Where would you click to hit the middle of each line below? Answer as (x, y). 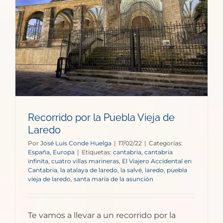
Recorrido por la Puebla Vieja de (101, 117)
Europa (64, 152)
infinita (38, 161)
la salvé (131, 170)
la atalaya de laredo (89, 170)
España (39, 152)
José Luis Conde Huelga (76, 143)
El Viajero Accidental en (157, 161)
